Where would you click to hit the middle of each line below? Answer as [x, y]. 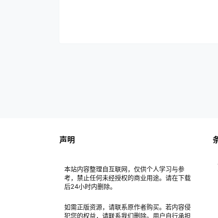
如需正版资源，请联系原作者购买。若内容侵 [127, 207]
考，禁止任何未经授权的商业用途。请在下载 [127, 178]
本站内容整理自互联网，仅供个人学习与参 [124, 169]
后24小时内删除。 [90, 186]
